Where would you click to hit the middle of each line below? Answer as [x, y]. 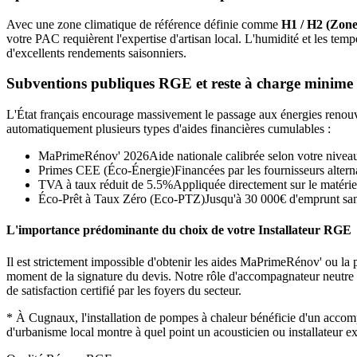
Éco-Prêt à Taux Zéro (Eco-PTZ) [122, 199]
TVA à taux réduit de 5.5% [106, 185]
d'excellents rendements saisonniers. [96, 53]
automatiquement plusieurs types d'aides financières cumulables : [169, 129]
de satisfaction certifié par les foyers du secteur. [124, 290]
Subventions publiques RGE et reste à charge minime [180, 84]
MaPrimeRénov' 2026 [94, 156]
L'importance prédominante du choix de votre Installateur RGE [179, 230]
